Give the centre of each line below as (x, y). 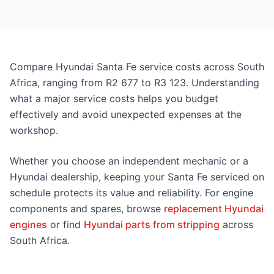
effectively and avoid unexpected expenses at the (126, 114)
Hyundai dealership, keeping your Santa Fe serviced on (137, 177)
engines (28, 224)
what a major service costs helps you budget (114, 98)
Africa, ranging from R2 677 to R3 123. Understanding (135, 83)
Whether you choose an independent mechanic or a (129, 161)
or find (65, 224)
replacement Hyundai (214, 209)
